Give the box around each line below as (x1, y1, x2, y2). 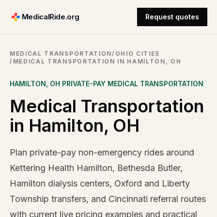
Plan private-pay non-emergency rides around (10, 147, 194, 157)
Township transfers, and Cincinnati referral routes (10, 194, 206, 204)
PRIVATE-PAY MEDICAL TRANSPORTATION (60, 79, 203, 88)
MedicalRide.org (21, 12, 79, 21)
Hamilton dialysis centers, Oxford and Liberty (10, 178, 190, 188)
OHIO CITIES (115, 50, 160, 57)
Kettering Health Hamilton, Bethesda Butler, (10, 163, 183, 173)
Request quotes (145, 13, 199, 21)
